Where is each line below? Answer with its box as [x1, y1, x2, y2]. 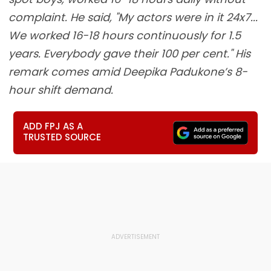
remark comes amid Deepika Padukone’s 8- [8, 64, 247, 79]
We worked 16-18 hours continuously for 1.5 [8, 28, 241, 43]
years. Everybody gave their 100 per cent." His [8, 46, 250, 61]
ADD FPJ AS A [23, 120, 83, 132]
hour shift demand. [8, 82, 113, 97]
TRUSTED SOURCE [23, 131, 102, 143]
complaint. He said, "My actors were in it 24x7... [8, 10, 258, 25]
